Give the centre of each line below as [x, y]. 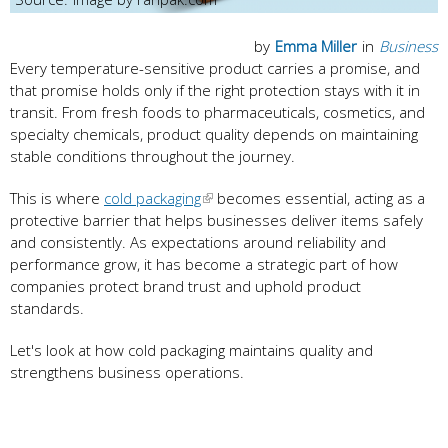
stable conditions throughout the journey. [152, 155]
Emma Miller [316, 45]
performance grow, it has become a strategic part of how [204, 263]
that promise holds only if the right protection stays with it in [215, 89]
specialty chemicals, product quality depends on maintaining [214, 133]
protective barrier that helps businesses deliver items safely [216, 219]
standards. [47, 307]
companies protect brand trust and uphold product [185, 285]
